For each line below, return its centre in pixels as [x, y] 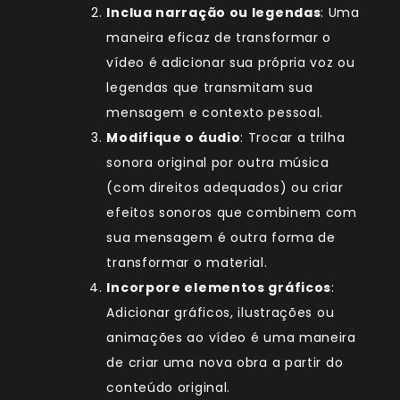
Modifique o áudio [174, 138]
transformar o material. [187, 263]
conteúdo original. [169, 388]
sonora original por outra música [218, 163]
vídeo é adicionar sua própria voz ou [231, 63]
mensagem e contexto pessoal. [215, 113]
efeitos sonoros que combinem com [232, 213]
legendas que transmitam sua [210, 88]
